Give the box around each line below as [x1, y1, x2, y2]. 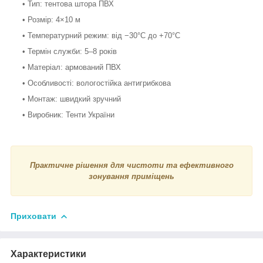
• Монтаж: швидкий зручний [22, 94, 121, 103]
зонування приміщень [89, 171, 174, 181]
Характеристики [11, 248, 86, 259]
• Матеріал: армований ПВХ [22, 62, 121, 72]
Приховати [11, 211, 56, 221]
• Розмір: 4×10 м [22, 15, 80, 24]
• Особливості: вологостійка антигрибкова [22, 78, 171, 87]
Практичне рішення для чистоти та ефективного [29, 160, 234, 170]
